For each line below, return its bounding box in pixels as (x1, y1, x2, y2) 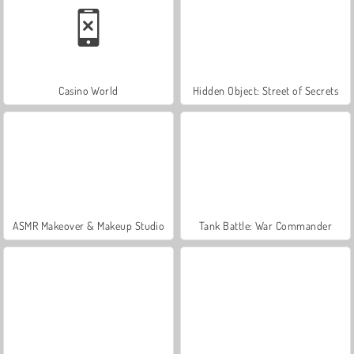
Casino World (58, 83, 119, 97)
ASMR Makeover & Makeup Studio (12, 218, 165, 232)
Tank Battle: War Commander (198, 218, 333, 232)
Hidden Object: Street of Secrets (192, 83, 339, 97)
